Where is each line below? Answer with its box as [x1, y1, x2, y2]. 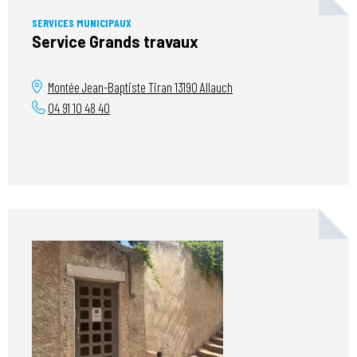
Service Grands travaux [32, 31, 198, 51]
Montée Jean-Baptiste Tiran [48, 78, 175, 95]
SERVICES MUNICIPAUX [32, 15, 131, 29]
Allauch [198, 78, 233, 95]
